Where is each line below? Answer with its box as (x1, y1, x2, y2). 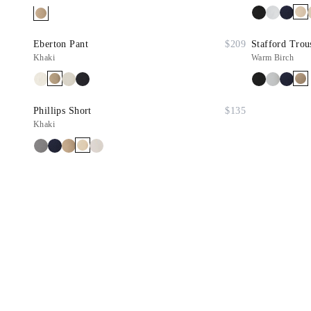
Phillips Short (33, 106, 92, 116)
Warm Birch (251, 53, 294, 62)
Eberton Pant (33, 39, 88, 49)
